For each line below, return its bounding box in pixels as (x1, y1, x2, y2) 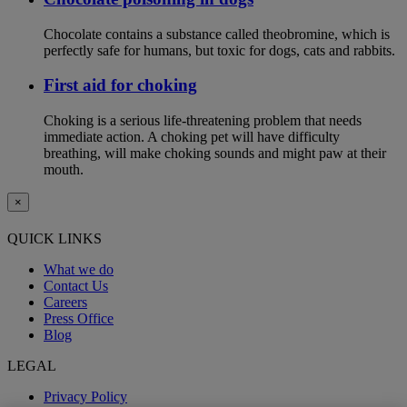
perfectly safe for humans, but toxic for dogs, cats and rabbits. (44, 42, 395, 58)
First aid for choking (44, 75, 197, 95)
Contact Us (44, 278, 108, 294)
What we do (44, 262, 114, 278)
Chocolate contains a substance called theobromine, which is (44, 25, 390, 42)
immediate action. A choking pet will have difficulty (44, 129, 340, 145)
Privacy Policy (44, 389, 127, 405)
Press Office (44, 311, 114, 327)
